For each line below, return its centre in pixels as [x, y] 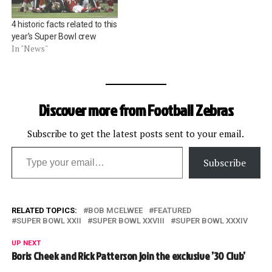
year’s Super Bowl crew [54, 37]
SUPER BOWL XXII [49, 221]
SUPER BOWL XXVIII [128, 221]
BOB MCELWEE [115, 211]
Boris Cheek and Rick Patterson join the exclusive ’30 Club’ [128, 256]
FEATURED [172, 211]
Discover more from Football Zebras [136, 110]
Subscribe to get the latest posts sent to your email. [136, 134]
